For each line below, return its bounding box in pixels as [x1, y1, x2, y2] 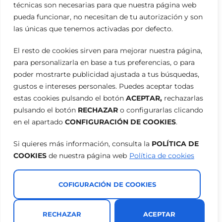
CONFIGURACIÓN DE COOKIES [65, 117, 176, 126]
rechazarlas [164, 94, 203, 103]
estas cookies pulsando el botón [13, 94, 126, 103]
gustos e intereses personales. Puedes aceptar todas [13, 82, 194, 91]
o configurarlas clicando [118, 106, 203, 114]
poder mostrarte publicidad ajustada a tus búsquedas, [13, 70, 199, 79]
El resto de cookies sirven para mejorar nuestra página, [13, 46, 202, 55]
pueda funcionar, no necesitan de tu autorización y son [13, 12, 203, 21]
